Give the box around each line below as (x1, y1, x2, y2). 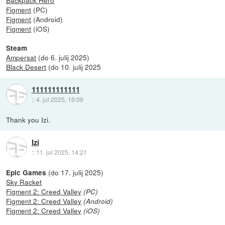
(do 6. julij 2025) (36, 52, 90, 62)
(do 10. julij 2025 (46, 61, 101, 72)
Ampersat (6, 52, 37, 62)
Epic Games (6, 167, 47, 177)
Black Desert (6, 61, 47, 72)
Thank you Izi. (6, 114, 51, 125)
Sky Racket (6, 176, 42, 187)
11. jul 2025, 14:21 (36, 148, 87, 157)
